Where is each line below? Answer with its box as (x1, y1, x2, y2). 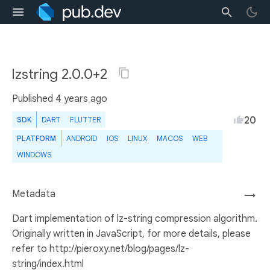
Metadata (12, 188, 55, 200)
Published (12, 93, 55, 105)
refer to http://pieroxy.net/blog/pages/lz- (12, 243, 189, 255)
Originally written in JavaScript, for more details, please (12, 228, 251, 240)
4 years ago (55, 93, 107, 105)
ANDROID (66, 134, 97, 143)
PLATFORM (17, 134, 56, 143)
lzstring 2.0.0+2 (12, 65, 111, 83)
